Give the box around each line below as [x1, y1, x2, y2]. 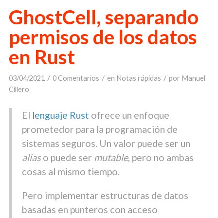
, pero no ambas [127, 151, 194, 163]
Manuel [181, 74, 205, 83]
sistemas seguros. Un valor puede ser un [21, 137, 190, 149]
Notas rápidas [116, 74, 161, 83]
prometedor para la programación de [21, 123, 178, 135]
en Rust [8, 45, 75, 69]
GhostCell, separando [8, 5, 199, 29]
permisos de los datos [8, 25, 197, 49]
